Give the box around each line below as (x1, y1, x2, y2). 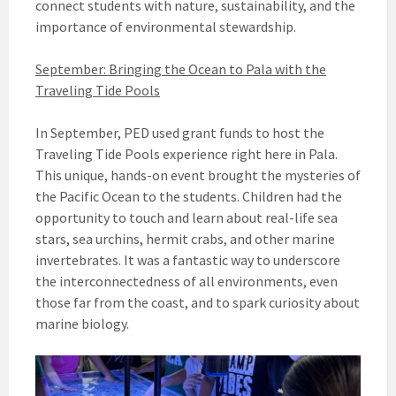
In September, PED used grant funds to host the (35, 123, 324, 141)
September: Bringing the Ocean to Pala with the (35, 59, 326, 78)
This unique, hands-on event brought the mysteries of (35, 165, 361, 184)
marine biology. (35, 314, 129, 332)
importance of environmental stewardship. (35, 17, 296, 35)
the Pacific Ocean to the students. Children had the (35, 187, 342, 205)
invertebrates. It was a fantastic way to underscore (35, 250, 340, 269)
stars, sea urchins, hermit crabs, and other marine (35, 229, 335, 247)
